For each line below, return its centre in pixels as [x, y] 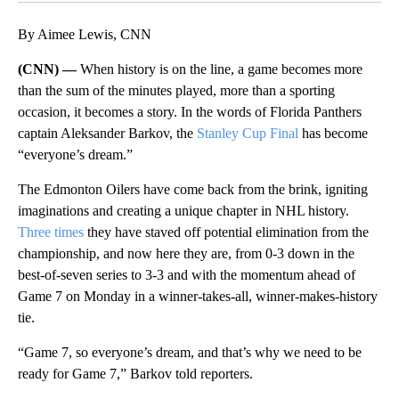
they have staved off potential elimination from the [226, 232]
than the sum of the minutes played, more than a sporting [176, 90]
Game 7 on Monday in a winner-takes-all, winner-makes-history [198, 296]
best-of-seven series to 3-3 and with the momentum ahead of [187, 274]
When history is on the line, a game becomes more [221, 69]
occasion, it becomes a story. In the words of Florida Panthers [190, 111]
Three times [51, 232]
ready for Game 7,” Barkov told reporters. [135, 373]
